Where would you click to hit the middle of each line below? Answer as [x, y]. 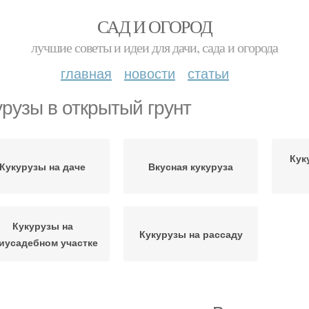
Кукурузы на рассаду [191, 234]
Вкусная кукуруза [191, 166]
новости [150, 73]
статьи [208, 73]
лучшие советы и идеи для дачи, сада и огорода [154, 47]
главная [86, 73]
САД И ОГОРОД [154, 26]
